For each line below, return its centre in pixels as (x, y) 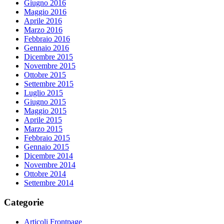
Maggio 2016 (45, 12)
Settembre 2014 (49, 183)
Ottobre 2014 (45, 174)
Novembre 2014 (50, 165)
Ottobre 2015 (45, 75)
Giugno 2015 (45, 102)
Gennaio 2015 (46, 147)
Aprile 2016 (43, 21)
